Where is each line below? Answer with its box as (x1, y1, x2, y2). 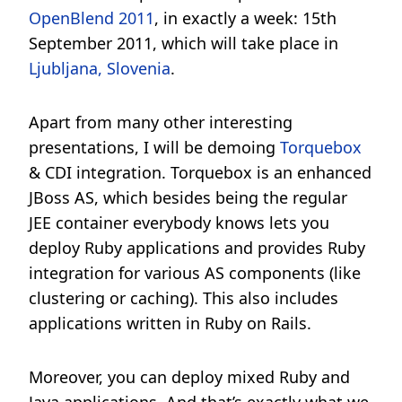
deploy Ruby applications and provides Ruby (29, 237, 365, 258)
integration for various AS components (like (29, 262, 361, 284)
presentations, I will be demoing (29, 136, 280, 158)
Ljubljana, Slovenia (29, 57, 170, 79)
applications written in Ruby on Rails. (29, 312, 311, 334)
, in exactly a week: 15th (154, 7, 336, 29)
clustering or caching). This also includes (29, 287, 338, 309)
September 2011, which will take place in (29, 32, 338, 54)
